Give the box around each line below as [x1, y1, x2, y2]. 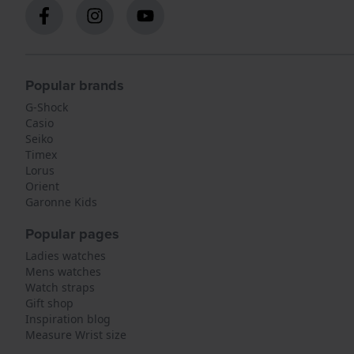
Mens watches [25, 264, 101, 279]
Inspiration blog [25, 311, 111, 326]
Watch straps [25, 280, 95, 295]
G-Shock [25, 100, 68, 115]
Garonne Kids [25, 194, 97, 209]
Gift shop [25, 296, 73, 311]
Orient [25, 179, 59, 194]
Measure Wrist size [25, 327, 126, 342]
